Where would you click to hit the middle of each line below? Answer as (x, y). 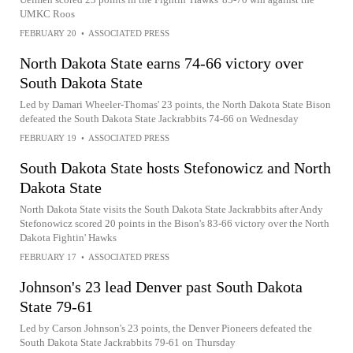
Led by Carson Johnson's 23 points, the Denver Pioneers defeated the (166, 328)
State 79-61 (56, 306)
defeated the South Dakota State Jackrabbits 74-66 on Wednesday (159, 118)
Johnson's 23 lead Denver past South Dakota (161, 286)
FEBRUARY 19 (48, 137)
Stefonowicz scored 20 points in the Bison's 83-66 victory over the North (175, 223)
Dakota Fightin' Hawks (68, 237)
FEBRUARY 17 (48, 256)
